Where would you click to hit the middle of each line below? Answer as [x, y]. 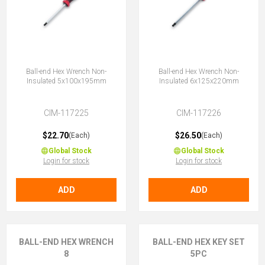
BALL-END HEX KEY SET [199, 242]
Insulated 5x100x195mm [66, 81]
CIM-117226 [199, 113]
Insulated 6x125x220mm [199, 81]
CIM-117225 [66, 113]
